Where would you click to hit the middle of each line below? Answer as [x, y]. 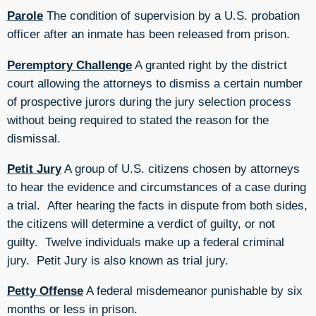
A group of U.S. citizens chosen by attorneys [181, 169]
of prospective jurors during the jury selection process [149, 101]
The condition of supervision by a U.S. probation [171, 16]
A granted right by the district [209, 65]
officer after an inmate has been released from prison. [148, 34]
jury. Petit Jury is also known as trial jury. [118, 261]
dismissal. [34, 138]
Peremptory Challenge [69, 65]
